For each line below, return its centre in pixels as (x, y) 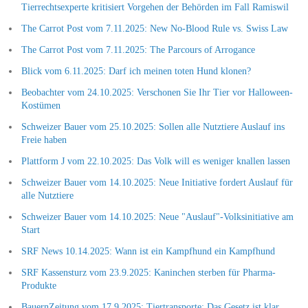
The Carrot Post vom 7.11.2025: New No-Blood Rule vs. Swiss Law (154, 28)
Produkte (38, 285)
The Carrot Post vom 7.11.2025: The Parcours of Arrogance (138, 49)
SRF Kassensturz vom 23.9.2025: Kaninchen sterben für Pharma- (148, 272)
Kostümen (41, 105)
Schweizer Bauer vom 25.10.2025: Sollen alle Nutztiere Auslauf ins (153, 126)
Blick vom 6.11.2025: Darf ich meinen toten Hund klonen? (136, 71)
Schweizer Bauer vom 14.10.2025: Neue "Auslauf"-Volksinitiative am (157, 217)
